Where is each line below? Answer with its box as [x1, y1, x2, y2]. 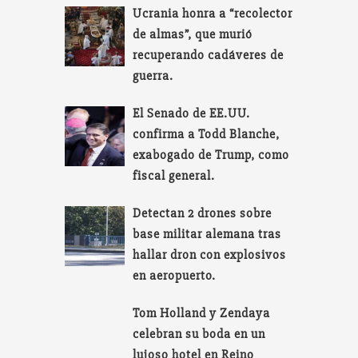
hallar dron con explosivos [133, 246, 287, 263]
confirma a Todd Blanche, [133, 125, 280, 142]
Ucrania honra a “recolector [133, 5, 293, 22]
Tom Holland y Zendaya [133, 304, 271, 321]
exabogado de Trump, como [133, 146, 290, 163]
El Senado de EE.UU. [133, 105, 251, 121]
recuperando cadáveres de [133, 46, 284, 63]
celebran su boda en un [133, 325, 266, 342]
